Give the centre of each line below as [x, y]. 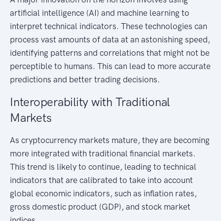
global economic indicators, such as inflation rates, [103, 193]
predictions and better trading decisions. [85, 79]
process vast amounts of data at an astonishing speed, [110, 39]
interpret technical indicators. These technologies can [109, 26]
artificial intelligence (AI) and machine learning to [100, 13]
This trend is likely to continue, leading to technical [103, 166]
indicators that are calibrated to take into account [101, 180]
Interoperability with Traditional [90, 102]
